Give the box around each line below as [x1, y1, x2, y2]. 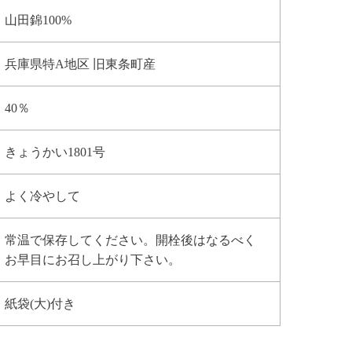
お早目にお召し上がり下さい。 [5, 253, 181, 267]
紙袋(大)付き [5, 297, 76, 311]
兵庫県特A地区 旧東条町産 [5, 57, 156, 71]
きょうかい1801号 [5, 145, 106, 159]
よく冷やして [5, 189, 81, 203]
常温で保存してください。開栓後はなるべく [5, 233, 257, 247]
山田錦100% [5, 13, 72, 27]
